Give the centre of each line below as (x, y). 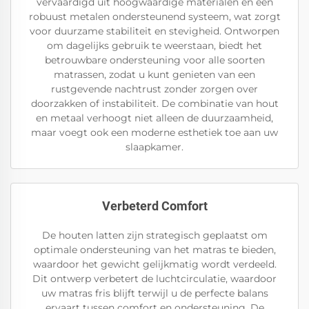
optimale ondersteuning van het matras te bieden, (154, 250)
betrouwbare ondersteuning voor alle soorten (154, 60)
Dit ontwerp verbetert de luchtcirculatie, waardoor (154, 279)
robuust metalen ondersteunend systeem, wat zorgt (154, 17)
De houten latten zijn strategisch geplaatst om (154, 235)
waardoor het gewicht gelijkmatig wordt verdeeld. (154, 264)
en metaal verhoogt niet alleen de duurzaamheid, (154, 118)
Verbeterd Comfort (154, 206)
